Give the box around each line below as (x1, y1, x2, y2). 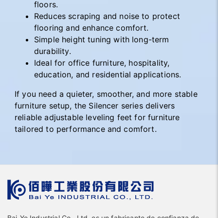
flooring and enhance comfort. (34, 23, 149, 33)
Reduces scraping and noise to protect (34, 11, 180, 21)
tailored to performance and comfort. (15, 124, 157, 134)
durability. (34, 46, 71, 56)
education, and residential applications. (34, 70, 182, 79)
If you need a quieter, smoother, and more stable (15, 89, 198, 99)
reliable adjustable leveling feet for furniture (15, 112, 180, 122)
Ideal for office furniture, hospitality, (34, 58, 170, 68)
